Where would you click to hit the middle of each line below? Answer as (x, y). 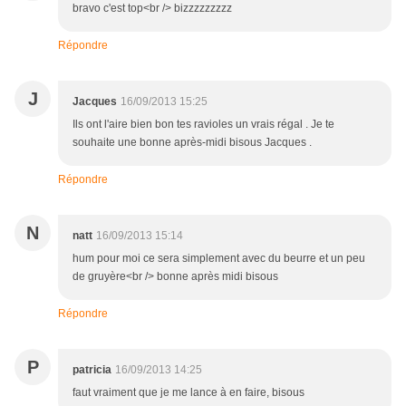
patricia (92, 370)
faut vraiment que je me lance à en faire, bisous (188, 393)
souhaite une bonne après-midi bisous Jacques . (192, 143)
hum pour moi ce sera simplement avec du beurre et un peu (219, 259)
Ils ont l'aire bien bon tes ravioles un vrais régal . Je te (203, 125)
